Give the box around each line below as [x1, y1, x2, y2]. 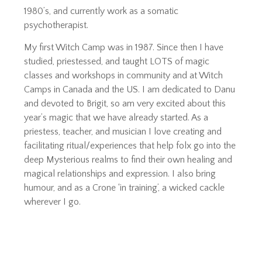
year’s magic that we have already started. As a [24, 112, 209, 123]
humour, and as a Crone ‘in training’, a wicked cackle [24, 182, 225, 194]
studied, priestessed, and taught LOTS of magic [24, 56, 210, 67]
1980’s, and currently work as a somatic [24, 6, 179, 17]
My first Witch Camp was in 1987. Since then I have [24, 42, 224, 53]
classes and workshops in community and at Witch [24, 70, 223, 81]
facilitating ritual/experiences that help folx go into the [24, 140, 236, 151]
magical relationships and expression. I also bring [24, 168, 216, 180]
